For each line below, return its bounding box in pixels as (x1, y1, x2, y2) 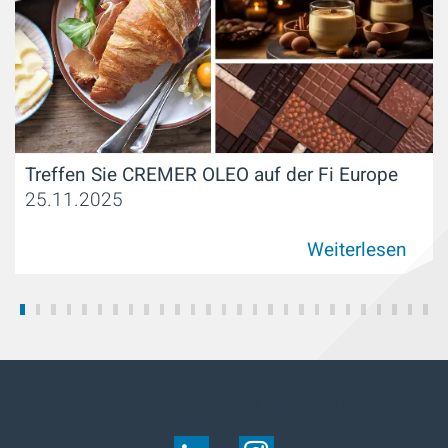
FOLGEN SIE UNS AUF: (87, 386, 361, 427)
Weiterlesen (307, 236, 407, 265)
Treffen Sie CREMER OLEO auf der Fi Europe (25, 160, 398, 189)
